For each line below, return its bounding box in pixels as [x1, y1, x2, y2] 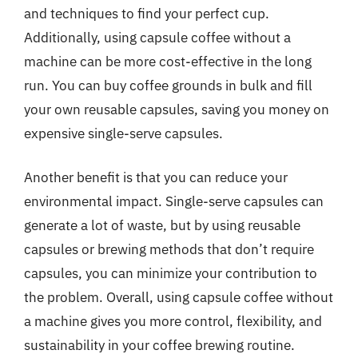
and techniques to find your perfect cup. [24, 4, 269, 22]
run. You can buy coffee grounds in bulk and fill [24, 76, 312, 94]
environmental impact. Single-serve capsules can [24, 193, 324, 210]
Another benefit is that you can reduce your [24, 169, 288, 186]
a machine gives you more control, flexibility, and [24, 312, 322, 330]
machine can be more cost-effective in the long [24, 52, 312, 70]
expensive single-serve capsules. [24, 124, 223, 142]
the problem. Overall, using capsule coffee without [24, 288, 333, 306]
